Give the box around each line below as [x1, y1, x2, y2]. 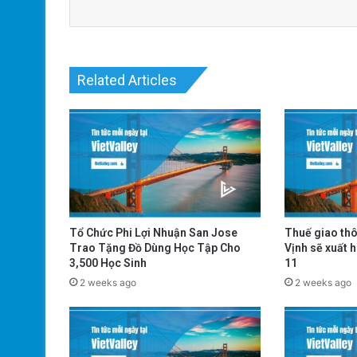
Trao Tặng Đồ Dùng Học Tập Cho [69, 241, 241, 254]
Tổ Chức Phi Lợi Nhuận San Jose [69, 226, 237, 239]
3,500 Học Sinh [69, 256, 147, 269]
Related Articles [77, 72, 177, 89]
